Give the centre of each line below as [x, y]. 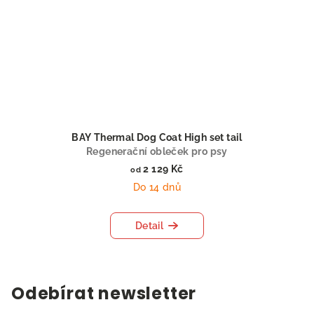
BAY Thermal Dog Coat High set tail [157, 138]
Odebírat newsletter [104, 294]
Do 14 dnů [157, 187]
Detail [149, 226]
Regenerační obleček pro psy [157, 152]
